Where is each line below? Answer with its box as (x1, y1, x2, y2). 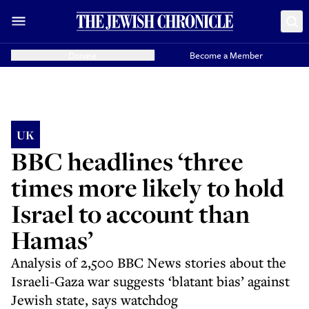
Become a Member (190, 48, 263, 62)
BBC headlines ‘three (11, 144, 243, 178)
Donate (68, 48, 97, 62)
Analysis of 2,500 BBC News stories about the (11, 253, 286, 272)
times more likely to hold (11, 170, 284, 204)
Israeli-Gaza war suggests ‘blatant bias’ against (11, 272, 290, 290)
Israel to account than (11, 197, 250, 230)
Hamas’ (11, 223, 93, 257)
